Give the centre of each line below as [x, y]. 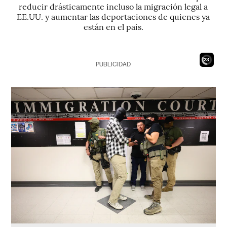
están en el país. [113, 26]
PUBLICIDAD [113, 64]
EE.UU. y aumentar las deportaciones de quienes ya [113, 16]
